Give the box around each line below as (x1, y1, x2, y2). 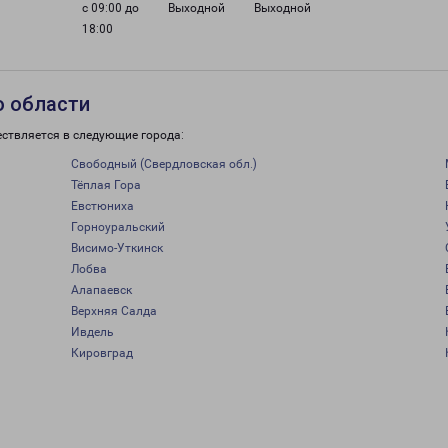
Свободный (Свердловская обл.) (70, 157, 257, 171)
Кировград (70, 346, 133, 360)
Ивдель (70, 325, 114, 339)
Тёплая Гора (70, 178, 141, 192)
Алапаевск (70, 283, 132, 297)
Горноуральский (70, 220, 165, 234)
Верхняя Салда (70, 304, 157, 318)
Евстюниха (70, 199, 134, 213)
